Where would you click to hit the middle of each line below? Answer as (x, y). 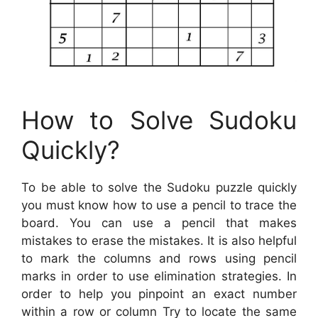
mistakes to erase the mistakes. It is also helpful (159, 241)
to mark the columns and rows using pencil (159, 259)
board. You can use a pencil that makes (159, 223)
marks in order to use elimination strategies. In (159, 276)
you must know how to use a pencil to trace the (159, 205)
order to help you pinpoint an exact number (159, 294)
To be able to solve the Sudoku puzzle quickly (159, 188)
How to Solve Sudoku (159, 120)
